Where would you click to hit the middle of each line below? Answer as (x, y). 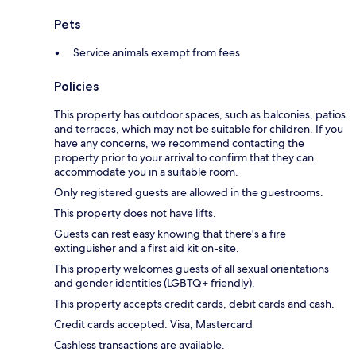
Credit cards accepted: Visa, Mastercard (153, 325)
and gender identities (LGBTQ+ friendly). (155, 283)
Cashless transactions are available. (139, 345)
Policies (76, 87)
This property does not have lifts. (135, 213)
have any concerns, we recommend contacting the (179, 143)
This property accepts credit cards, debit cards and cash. (194, 304)
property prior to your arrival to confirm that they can (184, 158)
